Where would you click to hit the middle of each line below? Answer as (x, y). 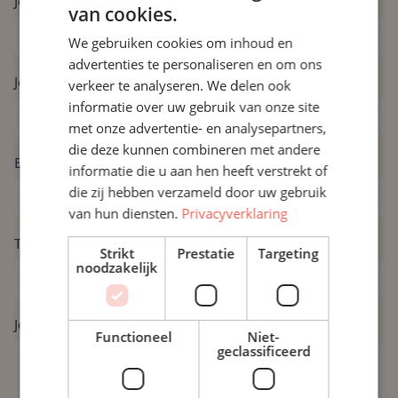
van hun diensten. (125, 213)
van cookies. (123, 14)
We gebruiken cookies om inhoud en (181, 43)
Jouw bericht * (60, 325)
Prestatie (206, 253)
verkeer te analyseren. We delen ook (180, 85)
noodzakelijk (117, 267)
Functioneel (134, 337)
